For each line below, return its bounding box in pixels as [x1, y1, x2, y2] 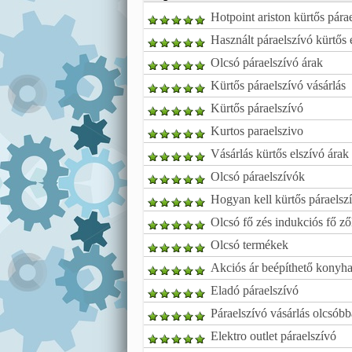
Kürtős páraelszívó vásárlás [211, 79, 346, 92]
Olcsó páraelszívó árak [211, 56, 323, 69]
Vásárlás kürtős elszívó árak [211, 147, 349, 160]
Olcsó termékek [211, 238, 288, 251]
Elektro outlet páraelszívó [211, 329, 336, 343]
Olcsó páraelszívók [211, 170, 305, 183]
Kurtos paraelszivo [211, 124, 303, 137]
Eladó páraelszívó [211, 284, 299, 297]
